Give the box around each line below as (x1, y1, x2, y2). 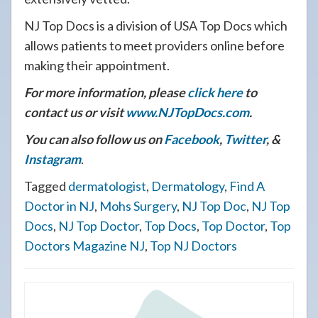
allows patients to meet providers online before (24, 38, 285, 53)
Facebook (164, 131, 219, 147)
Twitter (224, 131, 266, 147)
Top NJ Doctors (150, 238, 237, 253)
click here (187, 84, 243, 100)
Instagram (24, 151, 81, 167)
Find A (229, 178, 265, 194)
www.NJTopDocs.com (126, 104, 249, 120)
